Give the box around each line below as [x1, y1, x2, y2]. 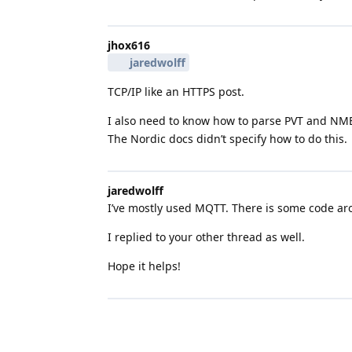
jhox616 [108, 37, 150, 53]
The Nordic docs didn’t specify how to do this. [108, 130, 347, 146]
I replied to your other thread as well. [108, 229, 305, 244]
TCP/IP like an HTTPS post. [108, 83, 244, 99]
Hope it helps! [108, 258, 181, 273]
